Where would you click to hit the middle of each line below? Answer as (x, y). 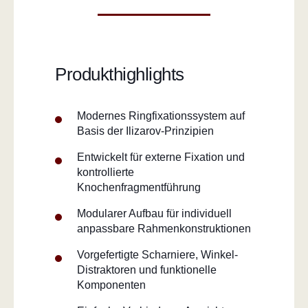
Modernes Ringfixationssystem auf (161, 115)
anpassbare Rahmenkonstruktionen (164, 228)
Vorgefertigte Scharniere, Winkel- (157, 254)
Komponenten (111, 285)
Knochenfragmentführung (139, 187)
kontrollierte (106, 172)
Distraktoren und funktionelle (147, 269)
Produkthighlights (120, 74)
